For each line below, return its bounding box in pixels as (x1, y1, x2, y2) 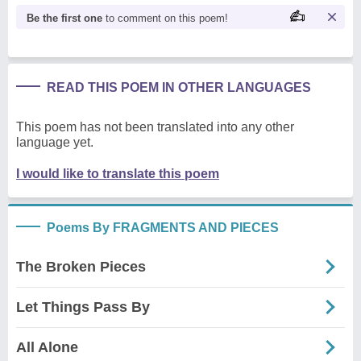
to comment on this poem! (102, 11, 228, 24)
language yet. (16, 135, 93, 149)
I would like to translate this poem (16, 166, 219, 180)
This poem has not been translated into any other (16, 119, 294, 134)
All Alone (16, 338, 78, 355)
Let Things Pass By (16, 298, 150, 315)
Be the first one (27, 11, 102, 24)
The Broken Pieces (16, 258, 146, 275)
